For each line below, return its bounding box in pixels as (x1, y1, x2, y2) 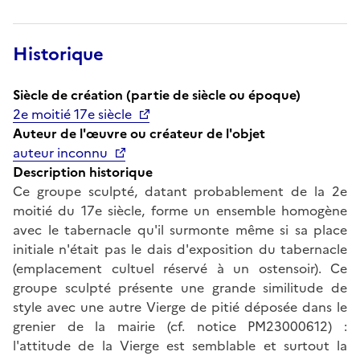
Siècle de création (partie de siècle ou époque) (13, 84, 301, 104)
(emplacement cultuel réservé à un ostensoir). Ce (13, 258, 347, 278)
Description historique (13, 162, 153, 182)
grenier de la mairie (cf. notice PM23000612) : (13, 316, 347, 336)
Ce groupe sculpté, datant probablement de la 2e (13, 181, 347, 201)
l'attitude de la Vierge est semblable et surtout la (13, 335, 347, 355)
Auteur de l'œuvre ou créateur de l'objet (13, 123, 265, 143)
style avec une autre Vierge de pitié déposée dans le (13, 297, 347, 317)
